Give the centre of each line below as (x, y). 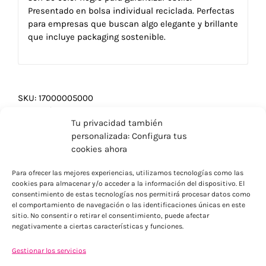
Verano (196, 111)
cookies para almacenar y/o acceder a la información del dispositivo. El (128, 183)
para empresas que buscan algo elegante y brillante (133, 23)
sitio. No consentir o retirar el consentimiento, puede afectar (110, 215)
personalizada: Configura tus (129, 136)
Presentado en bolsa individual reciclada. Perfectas (131, 10)
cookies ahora (99, 149)
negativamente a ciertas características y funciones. (98, 226)
